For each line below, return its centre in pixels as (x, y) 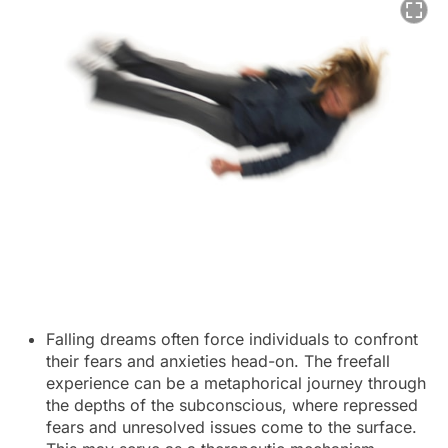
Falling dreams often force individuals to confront (232, 339)
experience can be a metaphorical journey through (236, 383)
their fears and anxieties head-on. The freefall (218, 361)
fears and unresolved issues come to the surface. (231, 427)
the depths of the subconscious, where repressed (232, 405)
